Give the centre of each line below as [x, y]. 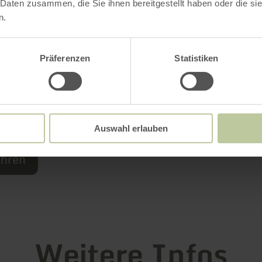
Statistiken [196, 58]
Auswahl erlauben [131, 128]
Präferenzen [65, 58]
